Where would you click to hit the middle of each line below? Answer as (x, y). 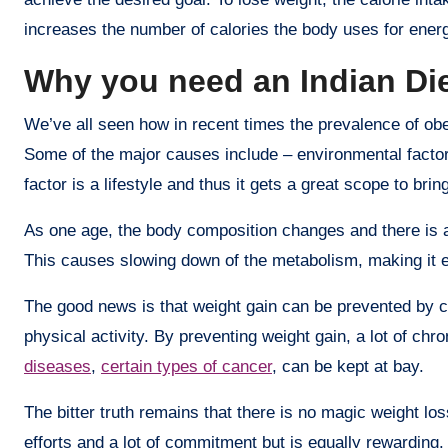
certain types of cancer (186, 366)
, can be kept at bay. (348, 366)
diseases (57, 366)
